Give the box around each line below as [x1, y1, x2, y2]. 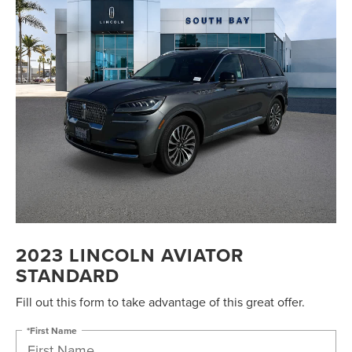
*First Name [27, 323, 77, 337]
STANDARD [16, 262, 119, 290]
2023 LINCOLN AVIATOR [16, 241, 244, 269]
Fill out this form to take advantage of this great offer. [16, 293, 305, 311]
